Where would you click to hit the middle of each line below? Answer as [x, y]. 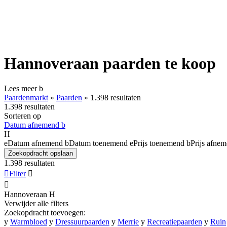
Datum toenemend [98, 143]
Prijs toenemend [159, 143]
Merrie [128, 221]
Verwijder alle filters [36, 203]
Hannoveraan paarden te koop [110, 64]
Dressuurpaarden [82, 221]
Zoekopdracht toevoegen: [45, 212]
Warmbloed [29, 221]
